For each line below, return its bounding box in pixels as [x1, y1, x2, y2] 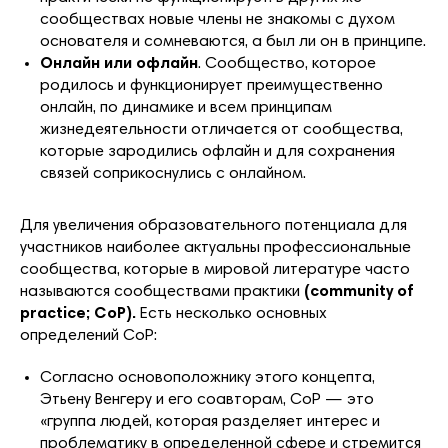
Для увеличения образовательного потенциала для [20, 217, 407, 234]
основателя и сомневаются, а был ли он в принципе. [40, 33, 426, 50]
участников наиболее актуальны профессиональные [20, 239, 411, 256]
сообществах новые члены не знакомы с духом [40, 11, 395, 28]
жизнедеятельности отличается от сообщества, [40, 121, 403, 138]
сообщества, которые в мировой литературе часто [20, 261, 410, 278]
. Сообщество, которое [198, 55, 376, 72]
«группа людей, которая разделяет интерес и [40, 413, 380, 430]
